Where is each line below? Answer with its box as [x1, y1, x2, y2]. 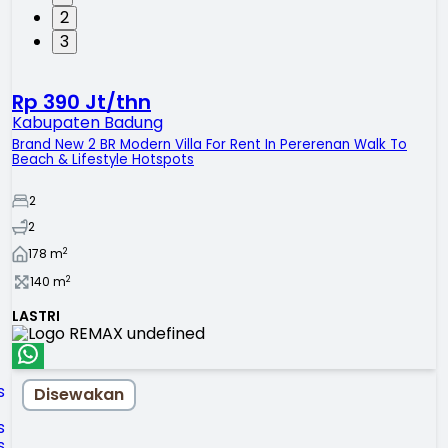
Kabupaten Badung [12, 110, 163, 134]
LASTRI [12, 305, 60, 326]
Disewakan [34, 383, 124, 407]
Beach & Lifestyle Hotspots [12, 149, 194, 169]
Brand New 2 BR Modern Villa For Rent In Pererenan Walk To [12, 134, 407, 154]
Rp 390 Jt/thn [12, 87, 151, 116]
